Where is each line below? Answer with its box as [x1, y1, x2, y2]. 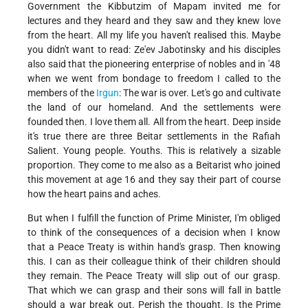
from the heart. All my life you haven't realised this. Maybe [27, 30, 280, 41]
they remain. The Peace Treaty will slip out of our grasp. [27, 270, 280, 282]
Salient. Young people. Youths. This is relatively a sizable [27, 145, 280, 157]
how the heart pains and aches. [27, 188, 161, 200]
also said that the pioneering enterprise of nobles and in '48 [27, 58, 280, 70]
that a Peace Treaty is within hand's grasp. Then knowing [27, 241, 280, 253]
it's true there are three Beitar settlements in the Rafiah [27, 131, 280, 142]
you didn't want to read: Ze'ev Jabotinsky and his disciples [27, 44, 280, 56]
